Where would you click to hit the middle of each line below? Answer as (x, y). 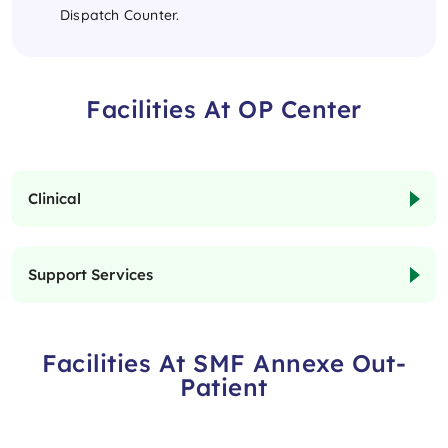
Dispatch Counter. (120, 15)
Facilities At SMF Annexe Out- (224, 363)
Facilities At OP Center (224, 109)
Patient (224, 387)
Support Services (90, 275)
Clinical (54, 199)
